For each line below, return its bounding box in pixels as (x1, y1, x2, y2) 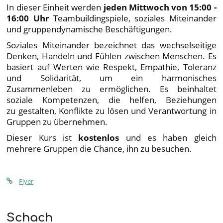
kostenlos (78, 131, 126, 144)
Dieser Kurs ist (6, 131, 79, 144)
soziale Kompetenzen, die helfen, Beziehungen (6, 94, 217, 106)
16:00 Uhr (6, 12, 49, 24)
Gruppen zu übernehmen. (6, 115, 108, 128)
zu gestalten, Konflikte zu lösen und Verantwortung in (6, 105, 217, 117)
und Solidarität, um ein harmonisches (6, 72, 217, 84)
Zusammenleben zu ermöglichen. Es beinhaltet (6, 83, 217, 95)
